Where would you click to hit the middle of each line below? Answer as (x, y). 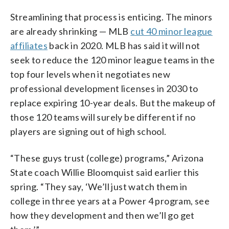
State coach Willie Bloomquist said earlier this (105, 172)
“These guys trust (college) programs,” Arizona (107, 158)
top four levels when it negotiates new (90, 74)
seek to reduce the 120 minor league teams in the (113, 60)
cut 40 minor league (171, 31)
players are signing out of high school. (88, 131)
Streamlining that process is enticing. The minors (111, 17)
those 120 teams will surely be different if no (103, 117)
